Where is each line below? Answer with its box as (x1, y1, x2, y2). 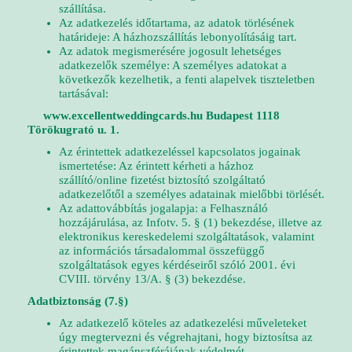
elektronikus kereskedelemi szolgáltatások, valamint (59, 230, 314, 243)
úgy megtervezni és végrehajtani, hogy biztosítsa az (59, 331, 313, 343)
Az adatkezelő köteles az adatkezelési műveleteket (59, 317, 306, 329)
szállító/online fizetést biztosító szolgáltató (59, 174, 266, 186)
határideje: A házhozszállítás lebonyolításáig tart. (59, 31, 297, 43)
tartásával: (59, 87, 108, 100)
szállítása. (59, 2, 106, 15)
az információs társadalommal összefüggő (59, 244, 265, 257)
